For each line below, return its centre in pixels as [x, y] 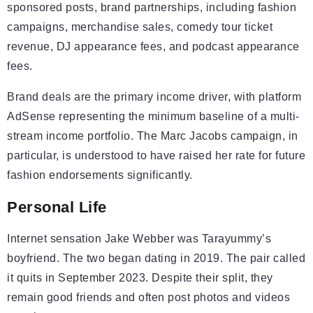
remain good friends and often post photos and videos [148, 298]
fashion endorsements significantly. [100, 175]
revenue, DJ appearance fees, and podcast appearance [153, 47]
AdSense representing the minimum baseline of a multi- [153, 117]
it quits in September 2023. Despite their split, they [140, 278]
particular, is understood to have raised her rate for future [156, 156]
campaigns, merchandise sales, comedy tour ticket [140, 27]
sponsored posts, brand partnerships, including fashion [152, 8]
